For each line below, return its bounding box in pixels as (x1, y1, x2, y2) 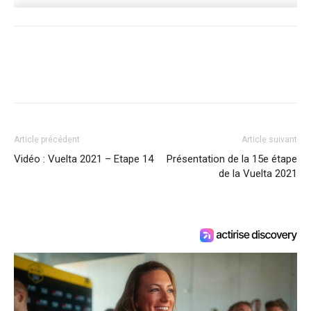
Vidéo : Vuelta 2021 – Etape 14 (14, 153, 153, 165)
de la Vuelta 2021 (219, 167, 297, 180)
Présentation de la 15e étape (167, 153, 297, 165)
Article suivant (242, 135, 297, 144)
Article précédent (14, 135, 80, 144)
